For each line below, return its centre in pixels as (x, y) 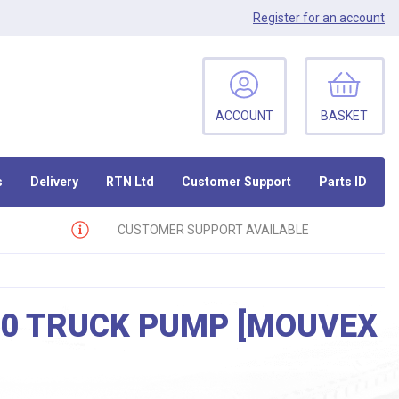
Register (277, 17)
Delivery (55, 181)
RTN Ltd (130, 181)
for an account (342, 17)
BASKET (345, 116)
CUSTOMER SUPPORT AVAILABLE (213, 229)
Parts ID (342, 181)
